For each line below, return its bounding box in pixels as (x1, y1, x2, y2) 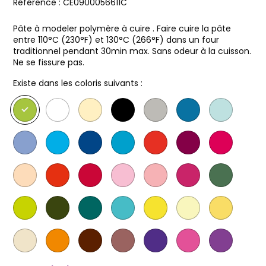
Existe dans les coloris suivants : (13, 77, 142, 89)
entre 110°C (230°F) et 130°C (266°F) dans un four (13, 34, 219, 46)
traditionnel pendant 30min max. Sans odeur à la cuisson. (13, 45, 251, 57)
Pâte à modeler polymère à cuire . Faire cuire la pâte (13, 23, 231, 34)
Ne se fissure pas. (13, 56, 84, 68)
